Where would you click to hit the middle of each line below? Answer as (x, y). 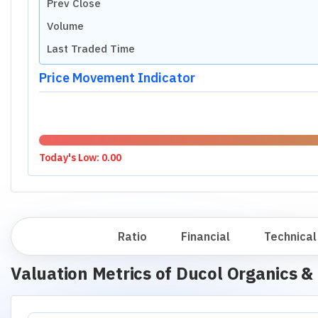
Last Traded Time (91, 48)
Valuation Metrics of (93, 273)
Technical (290, 236)
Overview (58, 236)
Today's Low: (70, 157)
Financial (205, 236)
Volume (65, 26)
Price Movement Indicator (117, 77)
